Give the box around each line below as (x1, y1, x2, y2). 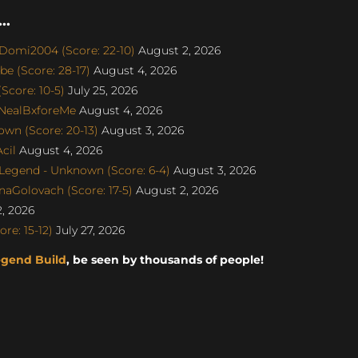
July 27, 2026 (53, 222, 125, 237)
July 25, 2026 (65, 82, 137, 97)
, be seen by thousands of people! (66, 253, 264, 267)
